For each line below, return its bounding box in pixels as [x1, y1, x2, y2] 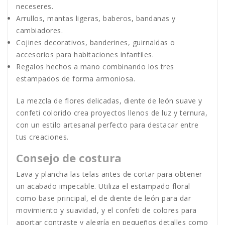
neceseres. [16, 2, 53, 12]
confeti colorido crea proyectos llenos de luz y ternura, [16, 108, 207, 118]
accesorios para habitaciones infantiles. [16, 50, 154, 60]
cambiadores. [16, 26, 63, 36]
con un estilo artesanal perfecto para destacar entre [16, 120, 198, 130]
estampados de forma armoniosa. [16, 74, 135, 84]
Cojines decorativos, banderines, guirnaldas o [16, 38, 175, 48]
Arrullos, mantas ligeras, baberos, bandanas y [16, 14, 176, 24]
